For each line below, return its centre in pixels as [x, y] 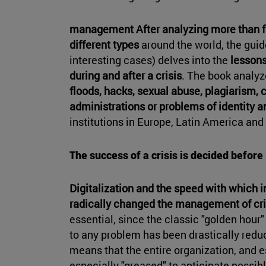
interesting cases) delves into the [150, 60]
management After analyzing [139, 29]
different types [104, 45]
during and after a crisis [126, 76]
